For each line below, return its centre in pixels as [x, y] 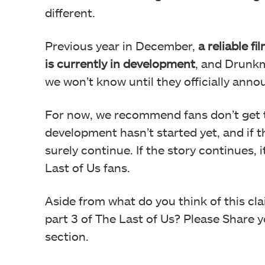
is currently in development [120, 63]
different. [70, 12]
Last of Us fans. [88, 167]
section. [67, 236]
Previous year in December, [122, 46]
